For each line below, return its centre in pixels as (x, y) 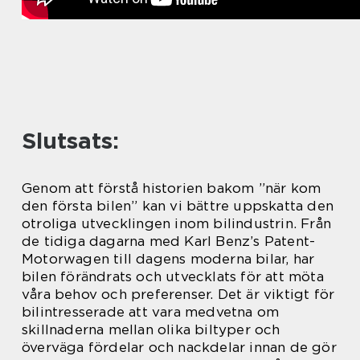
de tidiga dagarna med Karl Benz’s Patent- (169, 241)
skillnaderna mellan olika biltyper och (151, 329)
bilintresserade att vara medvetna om (151, 311)
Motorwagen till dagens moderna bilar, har (168, 258)
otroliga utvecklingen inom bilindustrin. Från (177, 223)
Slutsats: (70, 140)
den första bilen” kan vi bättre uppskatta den (178, 205)
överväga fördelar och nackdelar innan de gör (179, 347)
